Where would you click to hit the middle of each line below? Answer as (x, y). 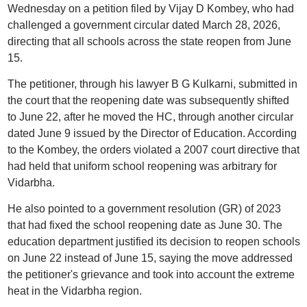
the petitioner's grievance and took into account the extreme (151, 274)
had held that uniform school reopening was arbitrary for (142, 166)
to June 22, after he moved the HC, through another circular (150, 117)
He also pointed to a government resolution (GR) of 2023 (144, 209)
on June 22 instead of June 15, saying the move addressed (150, 258)
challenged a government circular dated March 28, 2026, (144, 25)
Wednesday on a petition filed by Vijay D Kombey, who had (150, 9)
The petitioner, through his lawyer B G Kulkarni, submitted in (152, 84)
